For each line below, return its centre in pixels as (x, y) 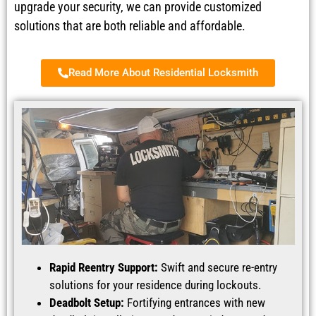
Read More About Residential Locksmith (163, 73)
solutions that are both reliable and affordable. (130, 25)
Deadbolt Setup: (87, 303)
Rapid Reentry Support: (104, 268)
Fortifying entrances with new (195, 303)
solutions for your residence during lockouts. (155, 285)
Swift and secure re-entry (218, 268)
